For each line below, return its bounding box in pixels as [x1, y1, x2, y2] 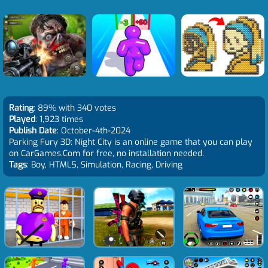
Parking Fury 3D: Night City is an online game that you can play [9, 136, 252, 148]
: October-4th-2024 [57, 125, 130, 136]
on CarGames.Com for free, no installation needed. [9, 148, 204, 159]
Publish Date [9, 125, 57, 136]
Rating [9, 102, 33, 114]
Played [9, 114, 35, 125]
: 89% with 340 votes [33, 102, 116, 114]
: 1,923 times [35, 114, 83, 125]
